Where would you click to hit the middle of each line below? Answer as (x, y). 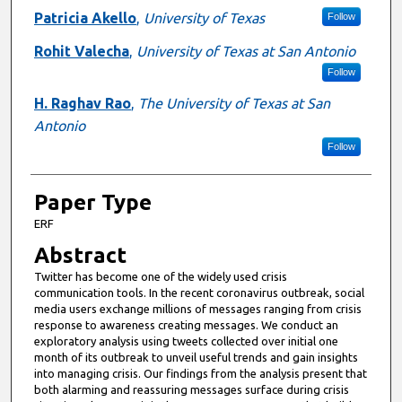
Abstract (80, 255)
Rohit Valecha (81, 51)
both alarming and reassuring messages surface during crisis (191, 389)
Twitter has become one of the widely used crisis (160, 276)
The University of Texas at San (234, 103)
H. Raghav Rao (82, 103)
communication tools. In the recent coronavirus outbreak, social (199, 292)
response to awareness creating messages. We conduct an (186, 324)
